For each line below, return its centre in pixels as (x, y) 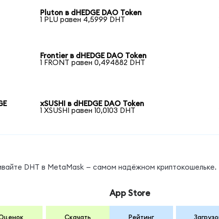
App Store (130, 194)
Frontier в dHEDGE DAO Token (94, 56)
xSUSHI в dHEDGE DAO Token (92, 104)
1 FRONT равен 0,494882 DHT (93, 63)
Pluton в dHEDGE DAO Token (91, 13)
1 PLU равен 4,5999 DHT (83, 20)
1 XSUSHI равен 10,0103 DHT (88, 110)
